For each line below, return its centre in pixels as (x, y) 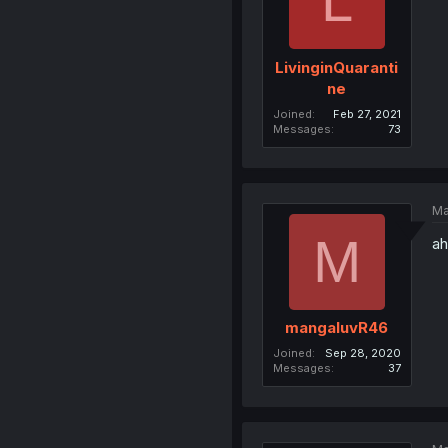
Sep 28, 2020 (362, 353)
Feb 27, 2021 (366, 113)
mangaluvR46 (337, 328)
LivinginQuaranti (337, 67)
